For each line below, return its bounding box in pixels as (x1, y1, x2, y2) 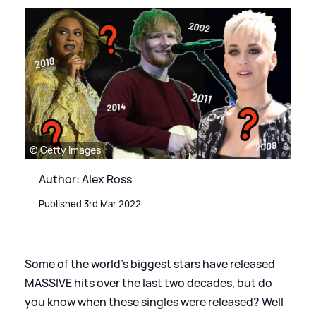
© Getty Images (30, 142, 101, 157)
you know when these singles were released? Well (25, 293, 284, 310)
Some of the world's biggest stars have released (25, 255, 275, 272)
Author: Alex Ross (39, 171, 132, 187)
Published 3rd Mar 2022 (39, 197, 141, 210)
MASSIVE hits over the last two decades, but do (25, 274, 272, 291)
